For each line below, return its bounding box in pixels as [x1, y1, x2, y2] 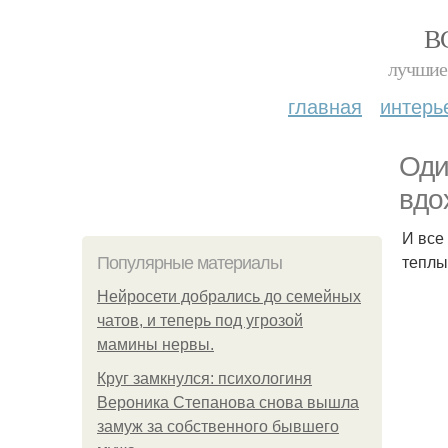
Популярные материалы [97, 253, 282, 273]
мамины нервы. [97, 336, 214, 353]
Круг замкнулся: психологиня [97, 370, 312, 387]
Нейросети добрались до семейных [97, 288, 361, 305]
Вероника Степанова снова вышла [97, 394, 359, 411]
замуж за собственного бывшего [97, 418, 339, 435]
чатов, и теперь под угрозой [97, 312, 303, 329]
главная [288, 91, 362, 120]
